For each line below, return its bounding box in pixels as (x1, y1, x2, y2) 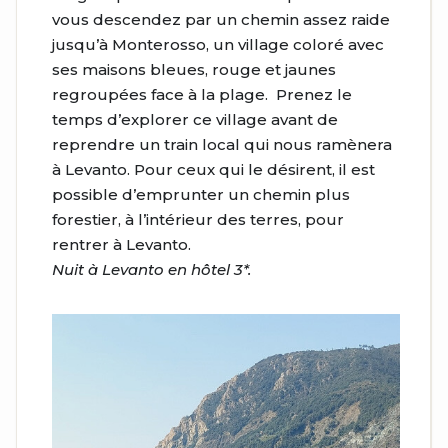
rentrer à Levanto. (52, 235, 191, 255)
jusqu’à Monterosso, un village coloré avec (52, 35, 384, 55)
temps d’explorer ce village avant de (52, 110, 338, 130)
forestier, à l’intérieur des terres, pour (52, 210, 344, 230)
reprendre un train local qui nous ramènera (52, 135, 392, 155)
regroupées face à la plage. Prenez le (52, 85, 352, 105)
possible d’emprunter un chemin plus (52, 185, 350, 205)
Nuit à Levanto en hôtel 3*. (52, 260, 251, 280)
